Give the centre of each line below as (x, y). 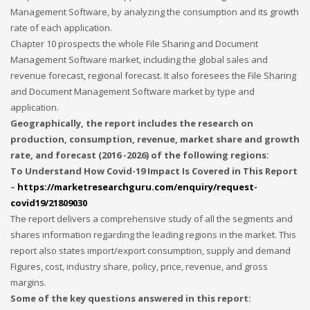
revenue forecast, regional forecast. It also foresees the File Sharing (153, 75)
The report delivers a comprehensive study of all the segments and (152, 219)
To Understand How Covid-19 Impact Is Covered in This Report (154, 171)
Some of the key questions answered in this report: (131, 298)
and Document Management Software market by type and (133, 91)
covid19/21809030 (49, 203)
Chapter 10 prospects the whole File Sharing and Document (134, 44)
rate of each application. (61, 28)
